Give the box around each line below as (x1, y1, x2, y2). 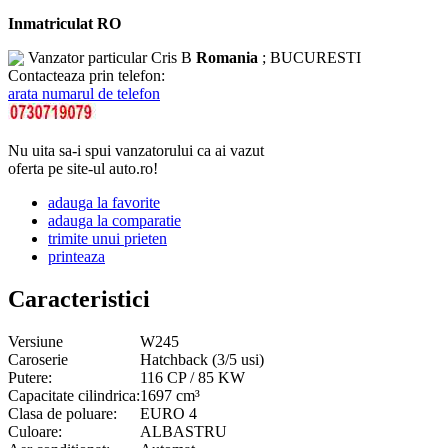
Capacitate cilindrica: (8, 386, 140, 404)
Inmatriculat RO (8, 14, 121, 32)
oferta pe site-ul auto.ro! (8, 159, 158, 177)
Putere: (8, 368, 52, 386)
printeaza (48, 247, 105, 265)
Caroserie (8, 350, 68, 368)
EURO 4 (140, 404, 197, 422)
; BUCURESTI (258, 48, 361, 66)
